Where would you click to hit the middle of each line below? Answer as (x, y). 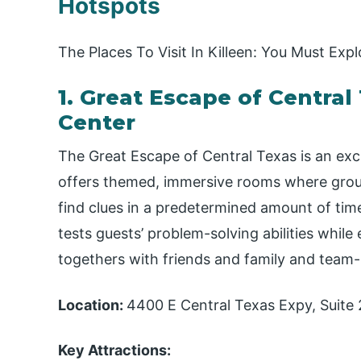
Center (97, 122)
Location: (92, 305)
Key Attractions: (114, 351)
